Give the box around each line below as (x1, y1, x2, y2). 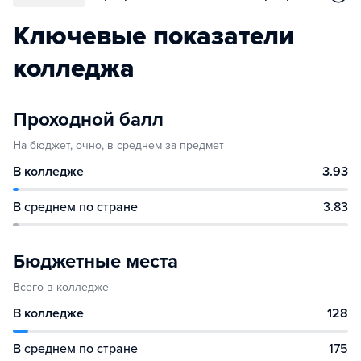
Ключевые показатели (13, 21, 294, 52)
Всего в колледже (13, 280, 109, 294)
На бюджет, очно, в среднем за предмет (13, 139, 224, 152)
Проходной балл (13, 108, 164, 131)
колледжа (13, 53, 135, 84)
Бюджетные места (13, 250, 178, 273)
